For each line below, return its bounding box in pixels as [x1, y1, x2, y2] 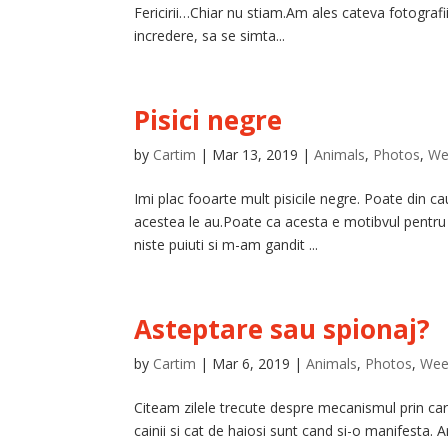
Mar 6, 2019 [212, 354, 291, 373]
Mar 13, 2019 [212, 145, 299, 164]
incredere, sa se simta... [134, 26, 286, 45]
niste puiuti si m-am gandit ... [134, 235, 319, 254]
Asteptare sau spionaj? [134, 311, 431, 347]
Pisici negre [134, 102, 283, 138]
